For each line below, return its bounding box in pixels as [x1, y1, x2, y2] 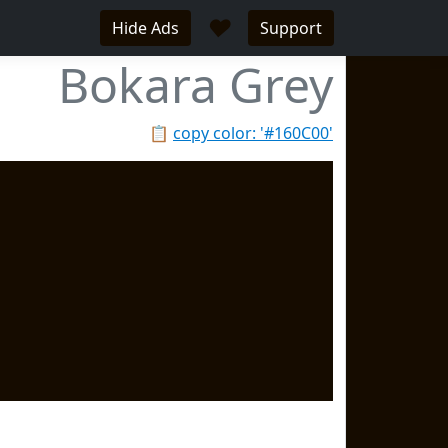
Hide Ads [112, 17, 179, 39]
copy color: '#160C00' [173, 122, 333, 144]
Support [260, 17, 322, 39]
